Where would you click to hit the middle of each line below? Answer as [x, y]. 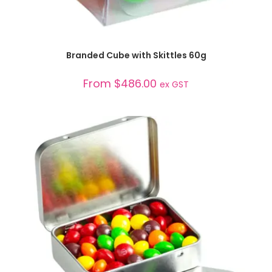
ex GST [174, 84]
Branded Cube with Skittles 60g [136, 55]
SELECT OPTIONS [136, 49]
